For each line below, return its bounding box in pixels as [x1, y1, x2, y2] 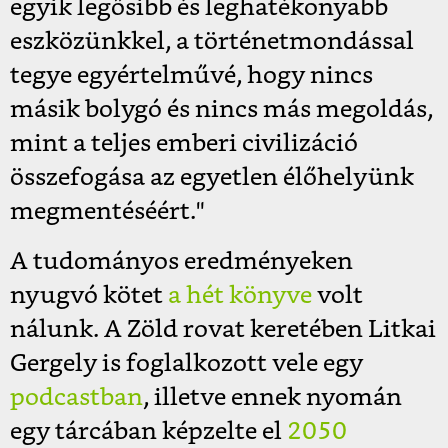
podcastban [10, 385, 143, 410]
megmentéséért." [10, 199, 205, 224]
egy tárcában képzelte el [10, 419, 282, 444]
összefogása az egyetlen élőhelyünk [10, 165, 414, 190]
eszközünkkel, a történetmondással [10, 29, 414, 54]
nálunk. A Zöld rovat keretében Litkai [10, 317, 436, 342]
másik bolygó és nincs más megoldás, [10, 97, 433, 122]
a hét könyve [163, 283, 312, 308]
